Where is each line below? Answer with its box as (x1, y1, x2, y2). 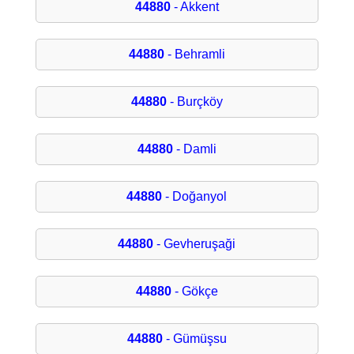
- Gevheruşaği (153, 237, 236, 251)
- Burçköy (166, 95, 223, 109)
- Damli (172, 142, 217, 156)
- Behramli (164, 47, 225, 62)
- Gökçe (171, 284, 218, 299)
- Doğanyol (162, 190, 228, 204)
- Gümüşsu (162, 332, 227, 346)
